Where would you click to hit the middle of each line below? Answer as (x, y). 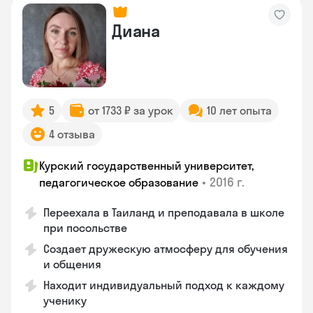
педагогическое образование (119, 182)
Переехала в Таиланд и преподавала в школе (164, 212)
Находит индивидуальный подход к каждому (164, 285)
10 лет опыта (239, 110)
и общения (72, 264)
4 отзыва (72, 134)
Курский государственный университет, (146, 166)
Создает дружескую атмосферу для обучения (166, 249)
